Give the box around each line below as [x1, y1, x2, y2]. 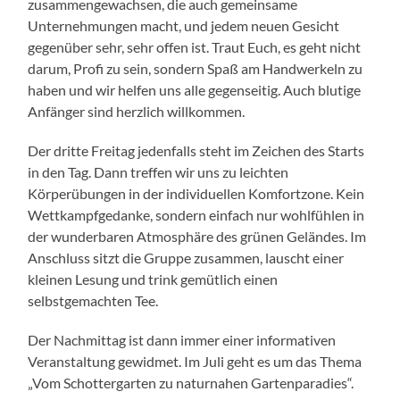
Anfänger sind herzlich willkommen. [28, 103, 246, 120]
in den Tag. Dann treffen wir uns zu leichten [28, 163, 289, 180]
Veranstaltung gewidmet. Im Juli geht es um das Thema [28, 353, 362, 370]
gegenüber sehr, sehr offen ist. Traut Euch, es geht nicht [28, 38, 362, 55]
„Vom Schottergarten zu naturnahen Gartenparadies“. [28, 374, 354, 391]
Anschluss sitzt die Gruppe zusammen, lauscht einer [28, 249, 345, 266]
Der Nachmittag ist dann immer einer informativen [28, 331, 337, 348]
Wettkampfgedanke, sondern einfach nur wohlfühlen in [28, 206, 365, 223]
